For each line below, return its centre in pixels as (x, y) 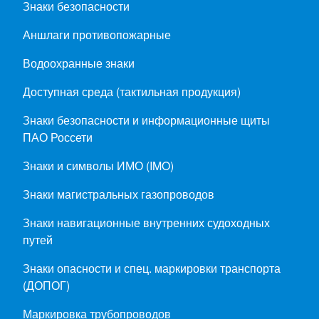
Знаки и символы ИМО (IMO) (98, 166)
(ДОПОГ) (46, 286)
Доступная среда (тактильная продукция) (132, 92)
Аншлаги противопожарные (97, 35)
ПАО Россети (58, 137)
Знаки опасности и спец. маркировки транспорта (152, 268)
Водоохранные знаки (79, 63)
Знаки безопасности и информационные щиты (146, 120)
